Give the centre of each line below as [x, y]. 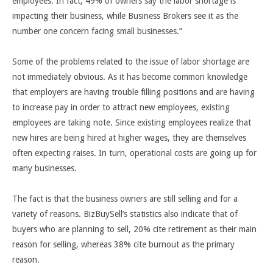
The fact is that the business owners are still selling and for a [125, 199]
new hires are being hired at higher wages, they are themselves [129, 138]
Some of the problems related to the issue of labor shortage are [131, 62]
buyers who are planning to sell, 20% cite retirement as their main [134, 229]
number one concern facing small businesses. [96, 31]
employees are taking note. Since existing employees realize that [132, 122]
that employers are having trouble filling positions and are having [133, 92]
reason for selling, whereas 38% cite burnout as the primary [123, 244]
